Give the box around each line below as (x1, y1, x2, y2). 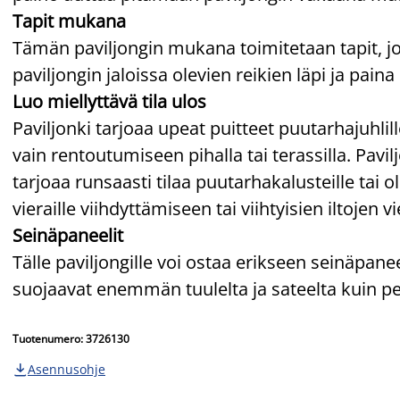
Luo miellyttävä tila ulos (12, 88, 206, 113)
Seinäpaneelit (12, 222, 123, 247)
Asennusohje (28, 360, 105, 378)
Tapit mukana (12, 8, 126, 33)
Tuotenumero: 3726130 (12, 330, 129, 346)
